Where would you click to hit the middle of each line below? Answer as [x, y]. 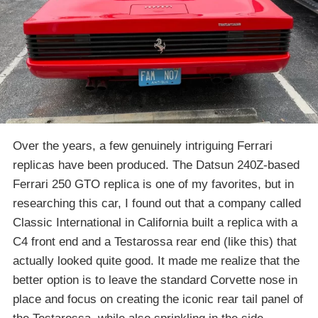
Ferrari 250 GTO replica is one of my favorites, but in [153, 184]
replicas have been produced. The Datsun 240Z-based [156, 165]
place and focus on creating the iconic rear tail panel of [158, 299]
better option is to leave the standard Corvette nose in [155, 280]
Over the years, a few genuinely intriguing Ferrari [143, 146]
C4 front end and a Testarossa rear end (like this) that [155, 241]
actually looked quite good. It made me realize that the [156, 261]
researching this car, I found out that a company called [157, 203]
